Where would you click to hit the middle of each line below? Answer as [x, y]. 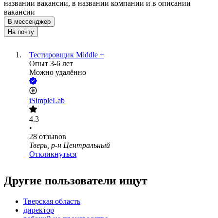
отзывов [53, 137]
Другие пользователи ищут [76, 181]
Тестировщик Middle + [67, 55]
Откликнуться [53, 154]
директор [39, 210]
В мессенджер [29, 22]
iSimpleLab [47, 101]
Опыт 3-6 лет [51, 64]
